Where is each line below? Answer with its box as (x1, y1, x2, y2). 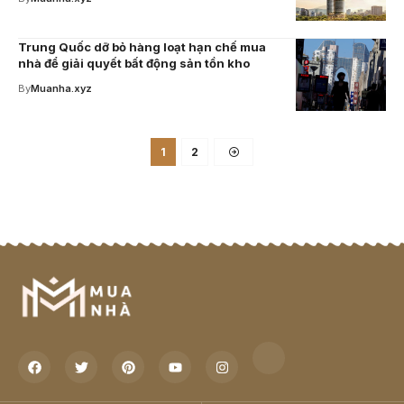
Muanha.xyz (31, 82, 92, 95)
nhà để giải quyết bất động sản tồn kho (18, 56, 250, 70)
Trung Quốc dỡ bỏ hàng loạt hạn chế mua (18, 40, 266, 54)
